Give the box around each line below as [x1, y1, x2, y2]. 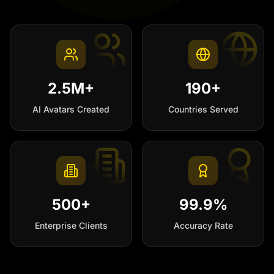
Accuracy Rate [173, 220, 233, 231]
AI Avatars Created [32, 104, 109, 114]
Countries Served [168, 104, 239, 114]
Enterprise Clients [34, 220, 108, 231]
